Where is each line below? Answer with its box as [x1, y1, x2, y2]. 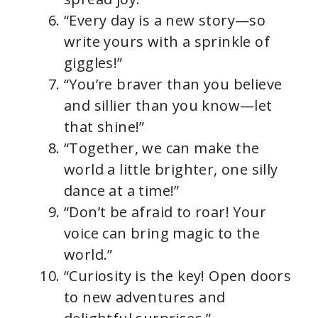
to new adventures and [64, 287, 226, 307]
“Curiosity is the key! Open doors [64, 265, 292, 285]
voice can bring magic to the [64, 223, 261, 243]
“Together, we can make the [64, 138, 260, 158]
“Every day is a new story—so [64, 10, 266, 30]
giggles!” [64, 53, 123, 72]
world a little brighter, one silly [64, 159, 278, 179]
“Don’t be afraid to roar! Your [64, 202, 266, 221]
